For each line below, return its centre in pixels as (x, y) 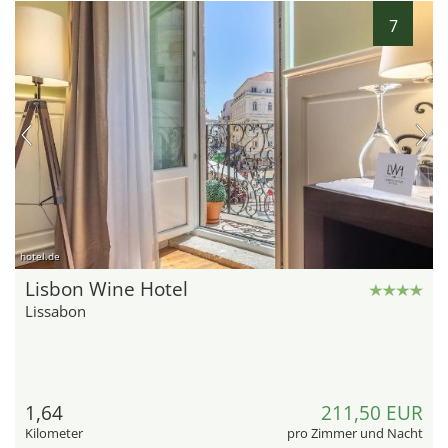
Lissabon (55, 310)
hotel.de (40, 255)
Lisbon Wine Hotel (106, 288)
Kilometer (54, 432)
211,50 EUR (372, 412)
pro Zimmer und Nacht (355, 432)
